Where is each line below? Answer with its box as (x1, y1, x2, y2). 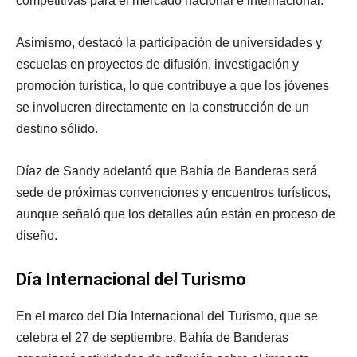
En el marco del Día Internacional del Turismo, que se (16, 309, 318, 324)
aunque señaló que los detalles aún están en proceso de (16, 207, 335, 222)
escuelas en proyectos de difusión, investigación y (16, 57, 299, 72)
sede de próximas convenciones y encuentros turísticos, (16, 186, 331, 200)
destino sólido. (16, 122, 98, 136)
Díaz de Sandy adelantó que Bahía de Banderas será (16, 164, 317, 178)
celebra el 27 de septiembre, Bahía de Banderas (16, 331, 288, 345)
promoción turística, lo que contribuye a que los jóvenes (16, 79, 329, 93)
